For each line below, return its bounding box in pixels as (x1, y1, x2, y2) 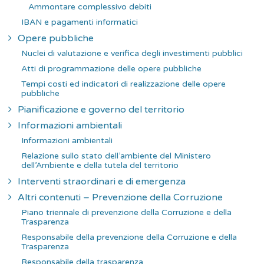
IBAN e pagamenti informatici (21, 16, 138, 27)
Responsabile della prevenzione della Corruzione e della (21, 232, 237, 242)
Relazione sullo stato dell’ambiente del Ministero (21, 150, 211, 161)
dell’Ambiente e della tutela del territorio (21, 160, 179, 170)
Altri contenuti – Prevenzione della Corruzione (18, 191, 223, 203)
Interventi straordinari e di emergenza (18, 175, 186, 187)
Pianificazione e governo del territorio (18, 103, 184, 115)
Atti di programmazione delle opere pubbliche (21, 63, 202, 74)
